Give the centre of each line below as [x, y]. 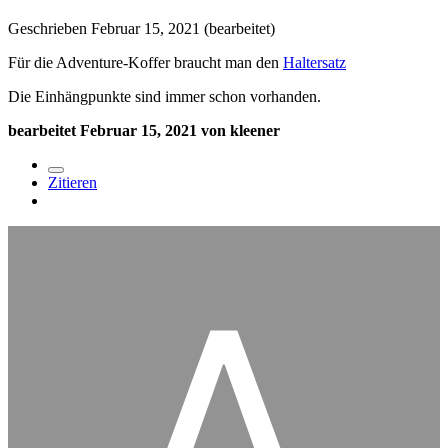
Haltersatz [314, 63]
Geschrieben [49, 29]
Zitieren [72, 183]
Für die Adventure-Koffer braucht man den [145, 63]
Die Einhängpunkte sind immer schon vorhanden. [164, 97]
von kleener [238, 131]
